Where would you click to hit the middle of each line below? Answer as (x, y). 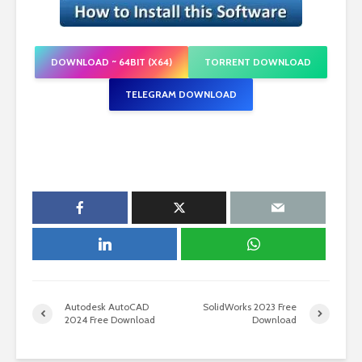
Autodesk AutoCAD (107, 307)
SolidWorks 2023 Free (250, 307)
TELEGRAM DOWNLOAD (181, 94)
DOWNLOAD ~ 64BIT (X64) (112, 62)
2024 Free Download (110, 320)
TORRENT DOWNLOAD (258, 62)
